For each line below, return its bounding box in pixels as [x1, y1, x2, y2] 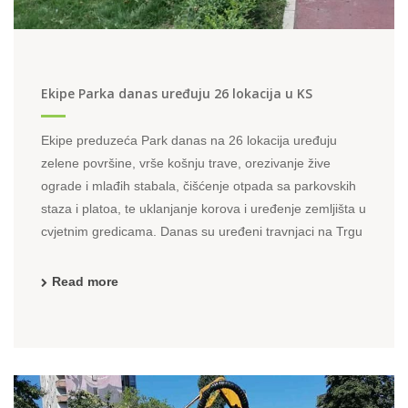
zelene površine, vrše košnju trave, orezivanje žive [41, 156, 331, 170]
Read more [52, 274, 118, 289]
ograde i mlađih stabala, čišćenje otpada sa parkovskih [41, 178, 356, 193]
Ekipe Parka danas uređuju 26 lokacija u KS [41, 85, 312, 102]
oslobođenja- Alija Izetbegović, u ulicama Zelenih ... [41, 247, 335, 261]
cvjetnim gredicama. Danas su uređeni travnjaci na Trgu [41, 224, 362, 239]
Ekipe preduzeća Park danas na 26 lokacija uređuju [41, 133, 337, 148]
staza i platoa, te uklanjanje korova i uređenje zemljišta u [41, 201, 366, 216]
